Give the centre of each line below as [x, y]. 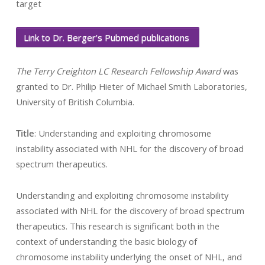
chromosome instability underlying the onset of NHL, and [129, 257]
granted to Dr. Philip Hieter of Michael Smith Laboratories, [131, 86]
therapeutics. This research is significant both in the [117, 226]
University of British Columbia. [75, 102]
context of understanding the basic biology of [106, 241]
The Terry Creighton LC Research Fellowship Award [118, 71]
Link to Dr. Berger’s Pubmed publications [107, 37]
